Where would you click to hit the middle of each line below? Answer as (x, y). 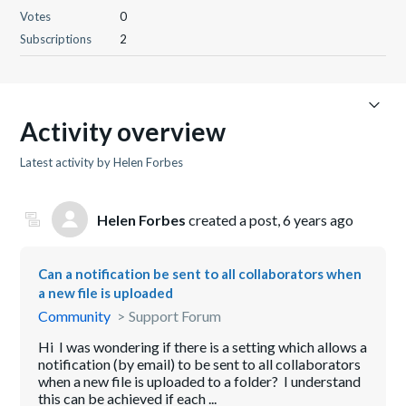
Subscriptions (56, 39)
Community (75, 316)
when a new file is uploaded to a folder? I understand (200, 381)
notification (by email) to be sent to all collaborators (200, 364)
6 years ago (319, 219)
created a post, (235, 219)
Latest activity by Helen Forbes (102, 162)
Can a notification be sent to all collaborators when (200, 274)
